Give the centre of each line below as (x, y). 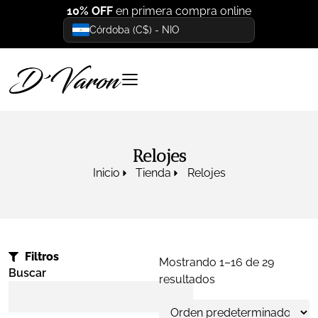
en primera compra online (182, 11)
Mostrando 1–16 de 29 (216, 262)
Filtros (42, 257)
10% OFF (90, 11)
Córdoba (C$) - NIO (135, 30)
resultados (187, 279)
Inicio (106, 173)
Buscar (27, 273)
